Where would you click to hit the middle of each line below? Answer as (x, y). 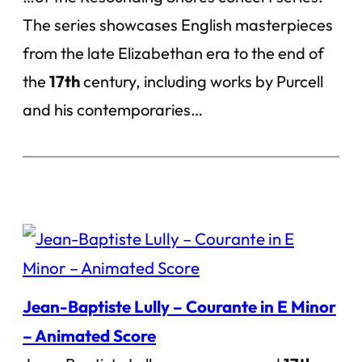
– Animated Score (89, 335)
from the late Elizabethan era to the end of (173, 53)
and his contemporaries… (113, 109)
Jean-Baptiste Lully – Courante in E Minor (179, 306)
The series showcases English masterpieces (178, 25)
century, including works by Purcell (202, 81)
